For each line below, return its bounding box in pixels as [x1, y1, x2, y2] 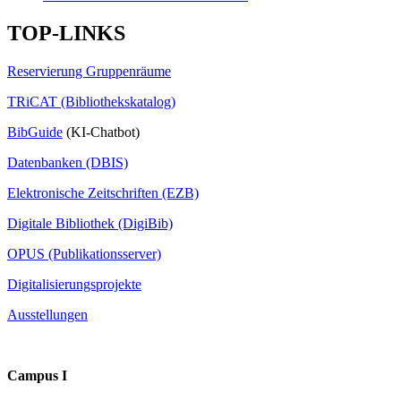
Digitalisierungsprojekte [7, 276, 141, 292]
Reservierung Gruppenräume [7, 63, 171, 79]
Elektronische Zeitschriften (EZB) [7, 184, 199, 200]
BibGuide [7, 124, 63, 140]
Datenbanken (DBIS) [7, 154, 128, 170]
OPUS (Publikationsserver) [7, 245, 161, 261]
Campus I [7, 367, 67, 383]
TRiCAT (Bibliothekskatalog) [7, 93, 175, 109]
